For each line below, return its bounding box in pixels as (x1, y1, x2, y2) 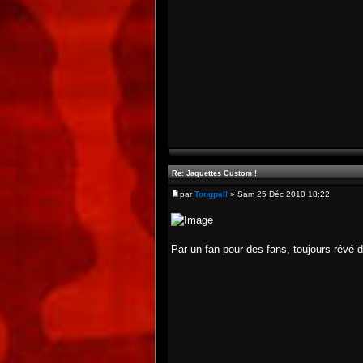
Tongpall (194, 190, 228, 199)
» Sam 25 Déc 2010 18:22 (228, 190, 330, 199)
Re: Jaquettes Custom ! (172, 169, 257, 177)
